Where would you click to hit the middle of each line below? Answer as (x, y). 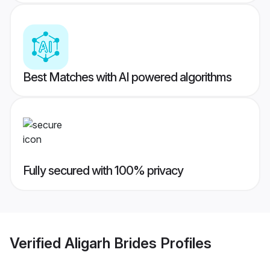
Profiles (184, 243)
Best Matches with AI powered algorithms (127, 77)
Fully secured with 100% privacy (103, 171)
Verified (37, 243)
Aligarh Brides (111, 243)
